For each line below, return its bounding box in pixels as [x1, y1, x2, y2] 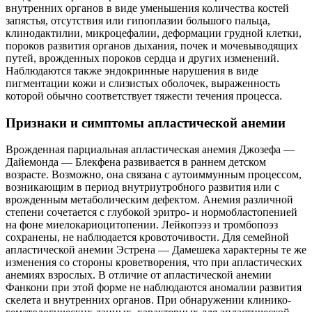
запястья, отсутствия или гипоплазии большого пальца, [6, 14, 270, 26]
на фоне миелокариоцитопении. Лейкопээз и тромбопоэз [6, 219, 278, 231]
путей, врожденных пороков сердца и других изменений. [6, 52, 279, 64]
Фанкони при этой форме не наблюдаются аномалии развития [6, 281, 302, 294]
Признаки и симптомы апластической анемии [6, 115, 286, 130]
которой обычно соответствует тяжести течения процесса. [6, 89, 282, 102]
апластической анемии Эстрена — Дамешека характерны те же [6, 244, 306, 256]
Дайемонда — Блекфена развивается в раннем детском [6, 156, 266, 169]
